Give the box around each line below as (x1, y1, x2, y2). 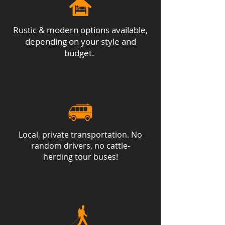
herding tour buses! (43, 151, 118, 162)
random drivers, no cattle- (31, 140, 130, 151)
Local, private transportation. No (19, 129, 142, 140)
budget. (64, 47, 96, 59)
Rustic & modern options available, (13, 24, 148, 36)
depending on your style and (25, 36, 136, 47)
